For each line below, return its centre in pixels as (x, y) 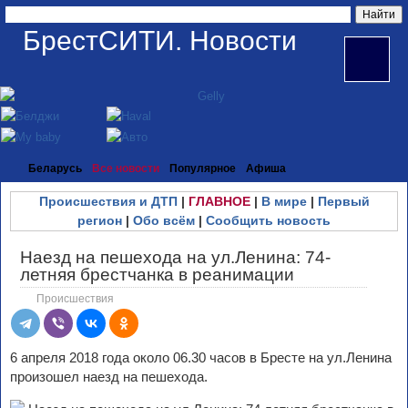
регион (100, 220)
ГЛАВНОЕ (219, 201)
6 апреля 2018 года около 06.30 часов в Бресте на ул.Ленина (201, 357)
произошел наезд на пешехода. (109, 377)
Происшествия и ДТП (108, 201)
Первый (343, 201)
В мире (284, 201)
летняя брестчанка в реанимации (157, 275)
